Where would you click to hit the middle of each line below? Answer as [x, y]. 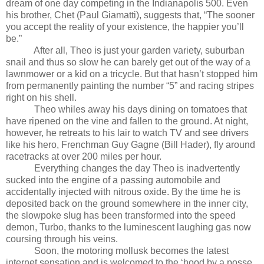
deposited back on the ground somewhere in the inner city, [127, 203]
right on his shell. [41, 97]
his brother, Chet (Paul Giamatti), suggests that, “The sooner [130, 15]
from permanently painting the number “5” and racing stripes [130, 85]
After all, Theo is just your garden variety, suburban [139, 50]
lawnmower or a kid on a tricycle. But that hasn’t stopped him [132, 74]
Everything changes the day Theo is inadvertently [137, 168]
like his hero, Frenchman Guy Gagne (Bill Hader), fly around [131, 144]
